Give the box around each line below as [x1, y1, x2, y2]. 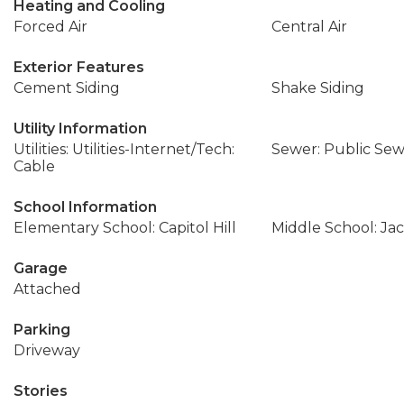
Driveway [14, 342, 80, 359]
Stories [14, 382, 68, 399]
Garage [14, 260, 68, 277]
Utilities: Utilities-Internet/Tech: [14, 141, 234, 158]
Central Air [271, 18, 347, 35]
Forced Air [14, 18, 87, 35]
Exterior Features [14, 59, 144, 76]
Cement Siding [14, 79, 120, 96]
